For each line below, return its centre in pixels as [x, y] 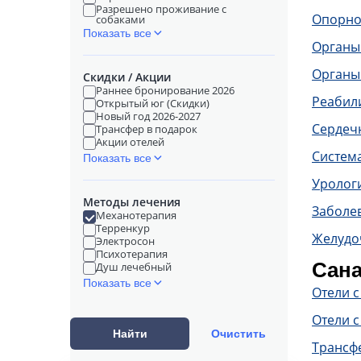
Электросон [125, 241]
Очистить [239, 333]
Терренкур [123, 228]
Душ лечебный [134, 267]
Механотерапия [136, 215]
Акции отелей [130, 142]
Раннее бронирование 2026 [165, 90]
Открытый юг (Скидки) [153, 103]
